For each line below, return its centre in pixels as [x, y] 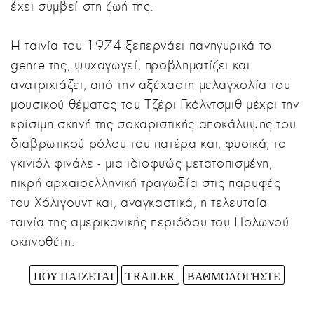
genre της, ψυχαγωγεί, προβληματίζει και [130, 64]
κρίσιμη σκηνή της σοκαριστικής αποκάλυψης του [153, 123]
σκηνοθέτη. [43, 241]
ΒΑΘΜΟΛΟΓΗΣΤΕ [234, 276]
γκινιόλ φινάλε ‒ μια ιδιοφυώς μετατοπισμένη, [142, 163]
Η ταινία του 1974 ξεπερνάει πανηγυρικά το [141, 45]
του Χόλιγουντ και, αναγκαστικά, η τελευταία [139, 202]
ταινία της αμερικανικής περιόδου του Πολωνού [150, 221]
